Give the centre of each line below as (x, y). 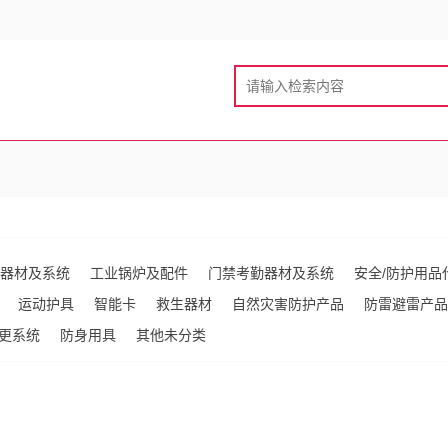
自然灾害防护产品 (288, 304)
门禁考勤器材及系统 (271, 273)
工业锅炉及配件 (139, 273)
